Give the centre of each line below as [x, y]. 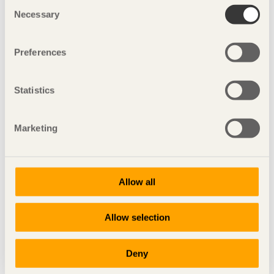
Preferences [40, 52]
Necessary [37, 14]
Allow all [137, 182]
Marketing [36, 128]
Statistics [34, 90]
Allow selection [137, 217]
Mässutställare [137, 96]
